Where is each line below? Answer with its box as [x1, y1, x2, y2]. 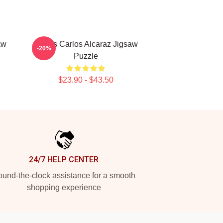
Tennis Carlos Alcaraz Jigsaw [33, 40, 138, 48]
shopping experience [26, 183, 101, 192]
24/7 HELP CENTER [29, 155, 99, 164]
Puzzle [73, 52, 98, 60]
